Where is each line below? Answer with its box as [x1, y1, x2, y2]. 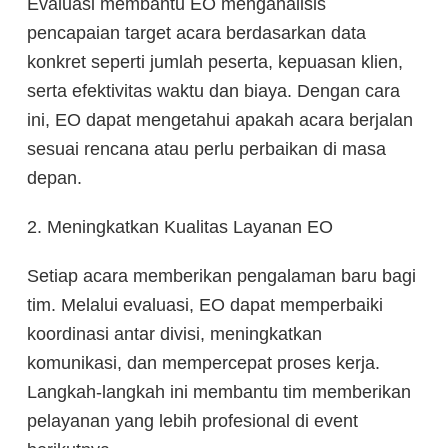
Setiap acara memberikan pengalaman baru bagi [27, 265, 416, 286]
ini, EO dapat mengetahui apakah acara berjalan [27, 109, 413, 130]
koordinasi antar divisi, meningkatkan [27, 323, 322, 344]
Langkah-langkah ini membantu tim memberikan [27, 381, 411, 402]
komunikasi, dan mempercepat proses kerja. [27, 352, 380, 373]
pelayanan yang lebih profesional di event [27, 410, 358, 431]
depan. [27, 167, 82, 188]
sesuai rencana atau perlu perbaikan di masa [27, 138, 386, 159]
